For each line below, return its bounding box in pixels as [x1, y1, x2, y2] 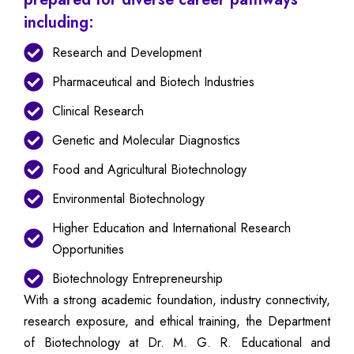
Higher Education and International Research [52, 218, 292, 237]
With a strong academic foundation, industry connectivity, [24, 290, 330, 309]
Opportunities [52, 239, 125, 258]
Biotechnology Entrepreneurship [52, 269, 224, 288]
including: [24, 10, 94, 34]
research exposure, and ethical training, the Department [24, 311, 330, 330]
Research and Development [52, 43, 202, 62]
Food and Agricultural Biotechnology [52, 160, 247, 179]
